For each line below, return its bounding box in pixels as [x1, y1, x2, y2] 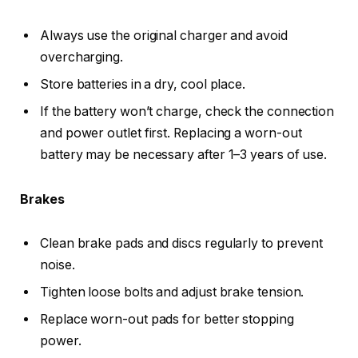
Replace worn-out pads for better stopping [40, 312, 294, 328]
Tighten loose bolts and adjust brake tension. [40, 284, 304, 300]
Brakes [20, 191, 65, 207]
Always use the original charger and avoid [40, 28, 288, 43]
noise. [40, 257, 75, 273]
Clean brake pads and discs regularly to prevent [40, 236, 324, 252]
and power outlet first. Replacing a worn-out [40, 125, 302, 141]
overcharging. [40, 50, 123, 65]
